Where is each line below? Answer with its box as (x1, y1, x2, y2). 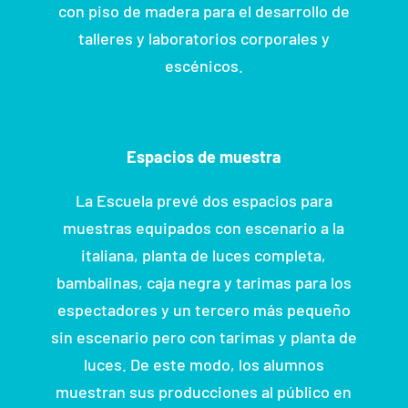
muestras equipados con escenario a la (63, 217, 345, 238)
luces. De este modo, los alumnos (83, 353, 324, 374)
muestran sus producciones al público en (56, 381, 352, 402)
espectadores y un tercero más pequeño (56, 299, 351, 320)
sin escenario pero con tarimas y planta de (50, 326, 357, 347)
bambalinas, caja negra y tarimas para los (56, 271, 352, 292)
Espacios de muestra (126, 146, 281, 167)
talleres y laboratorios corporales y (77, 27, 330, 48)
